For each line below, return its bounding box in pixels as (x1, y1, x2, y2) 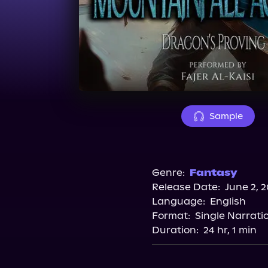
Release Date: (152, 181, 220, 193)
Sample (209, 111, 243, 121)
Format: (152, 210, 190, 221)
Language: (152, 196, 205, 207)
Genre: (152, 167, 185, 178)
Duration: (152, 224, 199, 236)
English (210, 196, 246, 207)
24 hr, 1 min (203, 224, 257, 236)
